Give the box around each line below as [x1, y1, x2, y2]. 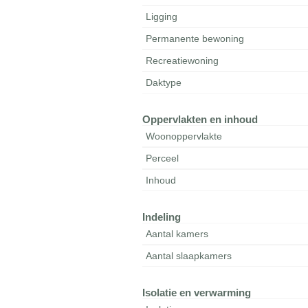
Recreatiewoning [146, 55, 219, 66]
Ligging [146, 11, 178, 22]
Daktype [146, 77, 182, 88]
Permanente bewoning [146, 33, 245, 44]
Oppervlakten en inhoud [142, 113, 258, 125]
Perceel [146, 153, 179, 164]
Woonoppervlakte [146, 131, 223, 142]
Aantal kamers [146, 228, 209, 239]
